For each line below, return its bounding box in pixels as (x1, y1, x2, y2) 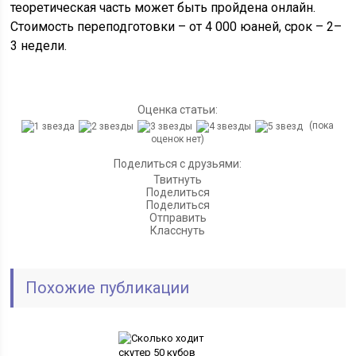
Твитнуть (153, 172, 203, 186)
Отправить (149, 211, 207, 224)
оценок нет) (151, 133, 205, 145)
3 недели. (10, 38, 68, 53)
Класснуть (150, 223, 206, 237)
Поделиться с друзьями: (114, 157, 242, 170)
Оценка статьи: (137, 103, 219, 116)
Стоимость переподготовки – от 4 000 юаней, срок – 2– (10, 19, 342, 34)
